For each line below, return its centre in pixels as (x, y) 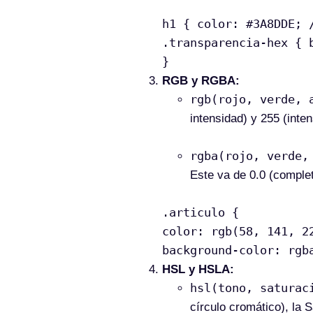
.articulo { (201, 212)
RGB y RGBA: (201, 81)
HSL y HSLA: (198, 269)
